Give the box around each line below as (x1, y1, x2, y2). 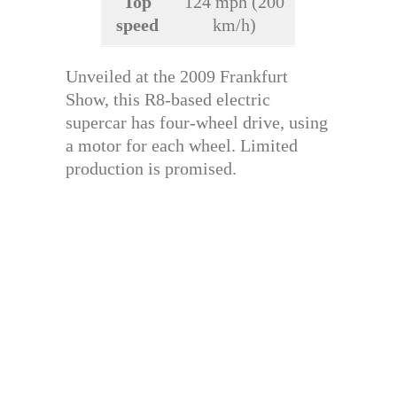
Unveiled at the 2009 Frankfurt (66, 66, 288, 87)
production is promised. (66, 159, 237, 179)
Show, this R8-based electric (66, 90, 270, 110)
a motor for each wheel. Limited (66, 136, 298, 156)
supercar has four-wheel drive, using (66, 113, 328, 133)
